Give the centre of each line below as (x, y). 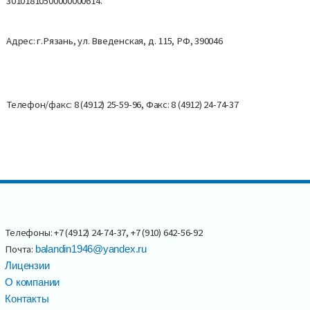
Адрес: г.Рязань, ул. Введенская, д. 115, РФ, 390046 (115, 41)
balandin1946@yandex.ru (91, 249)
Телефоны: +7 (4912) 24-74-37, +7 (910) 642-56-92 (104, 232)
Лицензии (27, 265)
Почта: (20, 249)
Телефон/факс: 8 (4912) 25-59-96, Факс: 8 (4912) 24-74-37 (122, 105)
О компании (33, 282)
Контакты (27, 299)
